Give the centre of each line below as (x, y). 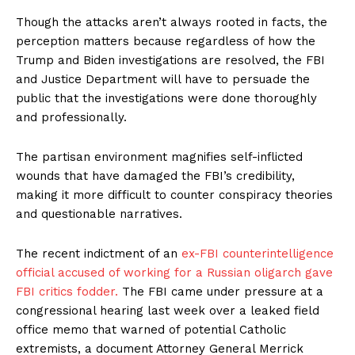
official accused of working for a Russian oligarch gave (174, 273)
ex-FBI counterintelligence (258, 254)
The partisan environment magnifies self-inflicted (159, 157)
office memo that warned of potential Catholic (151, 330)
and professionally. (71, 118)
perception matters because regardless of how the (166, 42)
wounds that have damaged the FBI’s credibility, (155, 176)
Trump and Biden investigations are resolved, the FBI (170, 61)
